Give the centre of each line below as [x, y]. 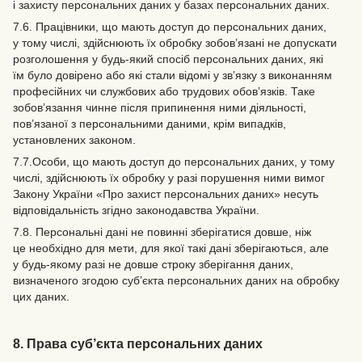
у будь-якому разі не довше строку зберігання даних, [153, 264]
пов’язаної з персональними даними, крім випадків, [149, 124]
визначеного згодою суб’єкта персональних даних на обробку [176, 280]
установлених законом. [74, 140]
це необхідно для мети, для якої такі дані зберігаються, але [171, 248]
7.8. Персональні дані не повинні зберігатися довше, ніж [162, 232]
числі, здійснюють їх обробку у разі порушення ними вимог [169, 178]
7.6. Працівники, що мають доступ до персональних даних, [170, 27]
